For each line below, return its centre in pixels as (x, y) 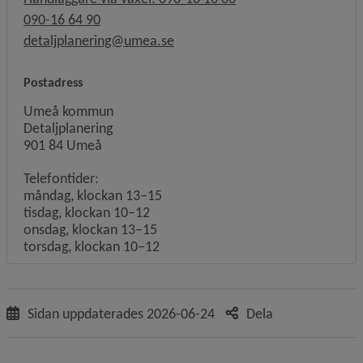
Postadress (53, 83)
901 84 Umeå (63, 145)
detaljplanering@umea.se (99, 41)
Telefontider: (61, 179)
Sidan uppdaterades (87, 314)
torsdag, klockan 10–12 (92, 247)
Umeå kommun (68, 111)
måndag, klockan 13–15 (93, 196)
